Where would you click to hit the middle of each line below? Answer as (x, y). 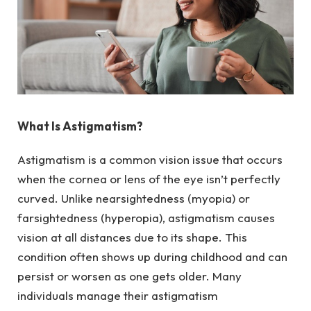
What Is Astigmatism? (80, 126)
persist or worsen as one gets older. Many (129, 276)
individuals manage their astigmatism (118, 296)
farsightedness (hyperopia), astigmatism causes (146, 218)
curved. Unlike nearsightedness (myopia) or (134, 199)
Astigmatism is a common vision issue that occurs (150, 160)
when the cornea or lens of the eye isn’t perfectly (149, 179)
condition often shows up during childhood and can (152, 257)
